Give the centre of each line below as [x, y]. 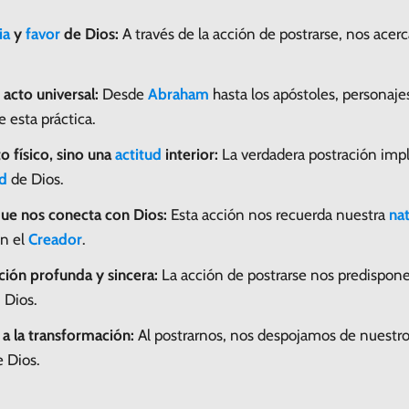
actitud [138, 154]
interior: [190, 154]
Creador [55, 239]
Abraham [178, 94]
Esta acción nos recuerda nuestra [278, 214]
